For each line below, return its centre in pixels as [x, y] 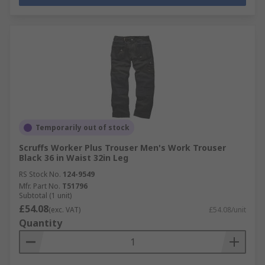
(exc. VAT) [64, 210]
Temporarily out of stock [83, 127]
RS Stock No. [40, 174]
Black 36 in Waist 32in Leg [74, 158]
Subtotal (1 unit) [45, 195]
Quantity [41, 223]
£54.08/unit [227, 210]
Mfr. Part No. [40, 186]
